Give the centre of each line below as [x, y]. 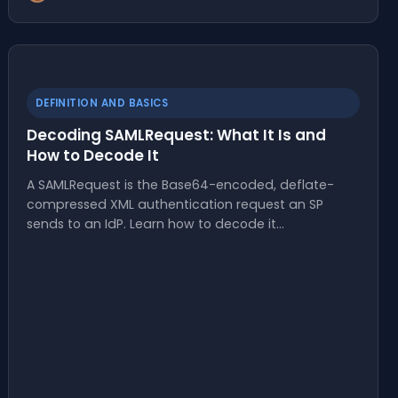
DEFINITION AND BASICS [102, 103]
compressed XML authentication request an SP [175, 204]
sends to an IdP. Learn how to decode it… [155, 224]
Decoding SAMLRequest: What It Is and [176, 135]
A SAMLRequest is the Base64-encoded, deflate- [180, 185]
